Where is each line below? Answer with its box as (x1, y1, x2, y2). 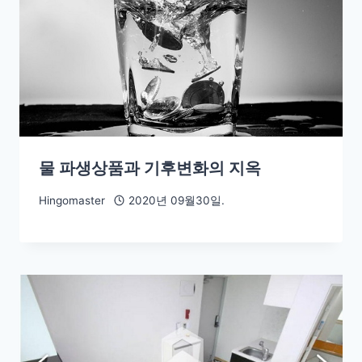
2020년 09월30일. (128, 193, 225, 207)
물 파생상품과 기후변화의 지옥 (39, 158, 261, 179)
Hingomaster (39, 193, 105, 207)
